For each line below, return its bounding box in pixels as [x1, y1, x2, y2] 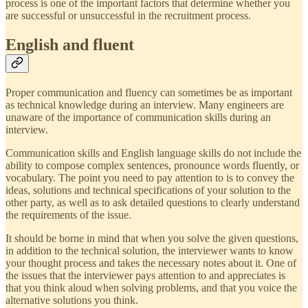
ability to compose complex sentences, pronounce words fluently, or [5, 159, 299, 172]
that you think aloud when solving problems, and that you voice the [5, 282, 297, 294]
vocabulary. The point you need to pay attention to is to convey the [5, 172, 294, 184]
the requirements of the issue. [5, 209, 131, 221]
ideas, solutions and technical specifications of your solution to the [5, 184, 291, 197]
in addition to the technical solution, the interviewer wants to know [5, 245, 294, 257]
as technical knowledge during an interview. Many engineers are [5, 99, 284, 111]
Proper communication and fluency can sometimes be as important [5, 87, 292, 99]
